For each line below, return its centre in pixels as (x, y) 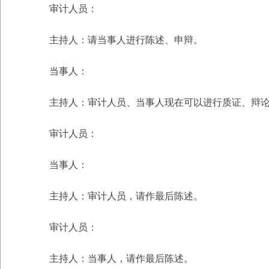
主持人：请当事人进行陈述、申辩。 (126, 40)
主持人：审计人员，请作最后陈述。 (126, 196)
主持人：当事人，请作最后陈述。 (121, 258)
